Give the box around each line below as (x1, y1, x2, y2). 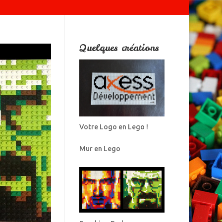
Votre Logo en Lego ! (79, 123, 148, 131)
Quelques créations (79, 42, 159, 54)
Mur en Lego (79, 145, 120, 153)
